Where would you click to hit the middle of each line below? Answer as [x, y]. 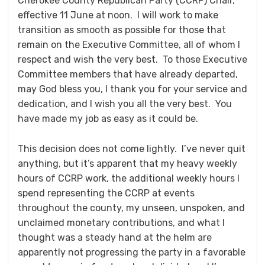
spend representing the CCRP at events [106, 193]
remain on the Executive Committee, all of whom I [129, 45]
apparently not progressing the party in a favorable [132, 253]
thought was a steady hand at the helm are [115, 238]
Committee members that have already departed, [128, 75]
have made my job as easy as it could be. [108, 119]
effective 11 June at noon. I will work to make [118, 15]
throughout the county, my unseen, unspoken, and [131, 208]
